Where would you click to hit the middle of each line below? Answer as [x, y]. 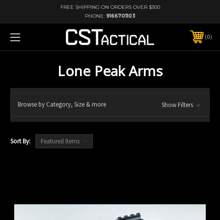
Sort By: [20, 141]
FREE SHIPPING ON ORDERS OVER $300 [110, 7]
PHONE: [95, 16]
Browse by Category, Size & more [62, 105]
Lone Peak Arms [110, 70]
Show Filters [178, 105]
